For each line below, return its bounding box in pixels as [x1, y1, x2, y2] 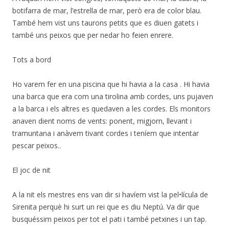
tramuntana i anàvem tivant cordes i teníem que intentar [12, 128, 199, 138]
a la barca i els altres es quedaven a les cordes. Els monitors [12, 104, 211, 113]
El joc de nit [12, 165, 51, 175]
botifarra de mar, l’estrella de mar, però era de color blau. [12, 6, 201, 15]
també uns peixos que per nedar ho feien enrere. [12, 30, 173, 40]
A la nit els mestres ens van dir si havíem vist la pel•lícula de [12, 190, 208, 199]
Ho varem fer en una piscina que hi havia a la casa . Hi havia [12, 79, 210, 89]
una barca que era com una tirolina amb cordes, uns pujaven [12, 91, 213, 101]
